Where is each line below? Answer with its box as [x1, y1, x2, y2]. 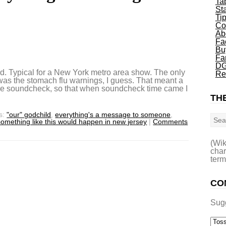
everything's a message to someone [55, 110, 171, 119]
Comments [153, 117, 188, 126]
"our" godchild [7, 110, 51, 119]
